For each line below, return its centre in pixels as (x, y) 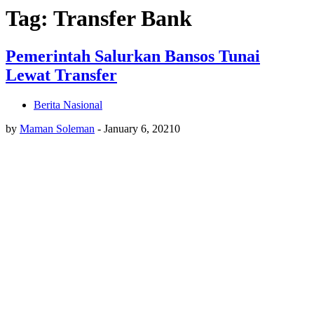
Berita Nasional (68, 104)
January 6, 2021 (139, 128)
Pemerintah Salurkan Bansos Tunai (133, 56)
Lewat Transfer (61, 75)
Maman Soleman (57, 128)
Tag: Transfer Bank (99, 19)
